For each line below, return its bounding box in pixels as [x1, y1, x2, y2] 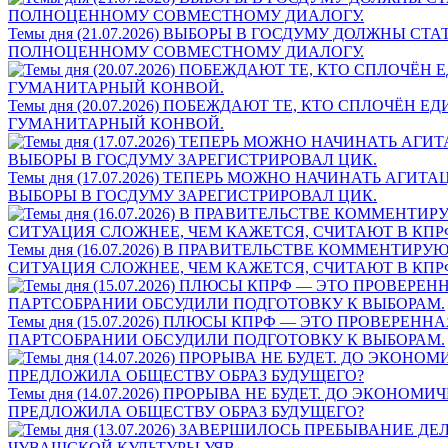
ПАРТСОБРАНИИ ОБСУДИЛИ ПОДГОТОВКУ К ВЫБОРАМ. [8, 330, 445, 348]
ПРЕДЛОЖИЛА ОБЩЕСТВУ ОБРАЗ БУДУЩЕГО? [8, 402, 364, 420]
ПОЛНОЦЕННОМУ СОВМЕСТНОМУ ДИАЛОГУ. [8, 42, 364, 60]
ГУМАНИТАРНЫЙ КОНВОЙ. [8, 114, 224, 132]
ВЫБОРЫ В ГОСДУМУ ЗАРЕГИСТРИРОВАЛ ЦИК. [8, 186, 377, 204]
